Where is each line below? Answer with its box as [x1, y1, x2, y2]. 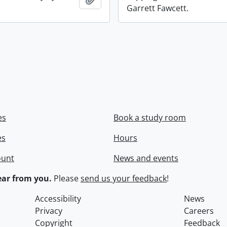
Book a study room [113, 112, 186, 123]
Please [52, 173, 81, 184]
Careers [183, 205, 214, 216]
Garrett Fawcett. [127, 3, 189, 14]
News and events [113, 153, 178, 164]
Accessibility [35, 193, 82, 204]
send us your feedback [81, 173, 167, 184]
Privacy [35, 205, 63, 216]
